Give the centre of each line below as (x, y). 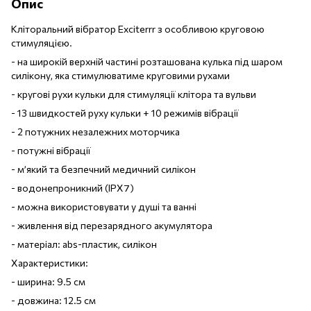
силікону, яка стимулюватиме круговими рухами (120, 75)
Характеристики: (50, 262)
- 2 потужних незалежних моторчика (95, 131)
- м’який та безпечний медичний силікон (103, 169)
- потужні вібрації (51, 150)
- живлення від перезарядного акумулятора (112, 225)
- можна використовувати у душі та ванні (104, 206)
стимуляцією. (42, 42)
